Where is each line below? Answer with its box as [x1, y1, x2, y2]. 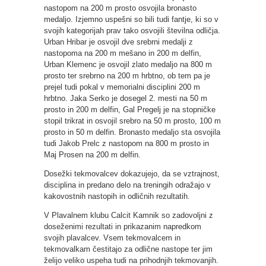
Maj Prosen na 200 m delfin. [44, 150, 141, 159]
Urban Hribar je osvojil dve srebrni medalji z [44, 37, 193, 46]
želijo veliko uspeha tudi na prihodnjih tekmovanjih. [44, 255, 218, 265]
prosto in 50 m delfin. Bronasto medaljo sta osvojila [44, 127, 220, 137]
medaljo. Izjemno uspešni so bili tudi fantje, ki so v [44, 14, 218, 24]
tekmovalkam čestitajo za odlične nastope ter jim [44, 244, 213, 254]
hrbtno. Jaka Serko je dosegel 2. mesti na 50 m [44, 93, 207, 103]
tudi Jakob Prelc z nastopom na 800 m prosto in [44, 138, 209, 148]
